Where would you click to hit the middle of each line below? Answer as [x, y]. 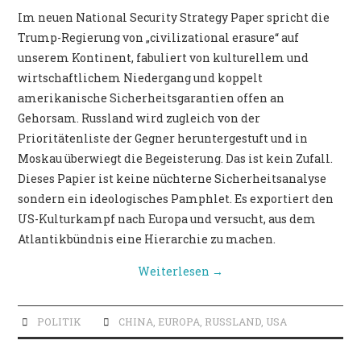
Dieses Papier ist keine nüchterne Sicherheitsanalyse [172, 179]
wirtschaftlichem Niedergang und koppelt [141, 78]
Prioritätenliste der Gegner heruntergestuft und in [163, 139]
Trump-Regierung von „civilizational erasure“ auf [159, 38]
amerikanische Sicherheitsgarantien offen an [151, 98]
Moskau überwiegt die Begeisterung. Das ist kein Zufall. [176, 159]
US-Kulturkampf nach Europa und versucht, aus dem [167, 219]
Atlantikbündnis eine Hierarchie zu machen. [148, 239]
